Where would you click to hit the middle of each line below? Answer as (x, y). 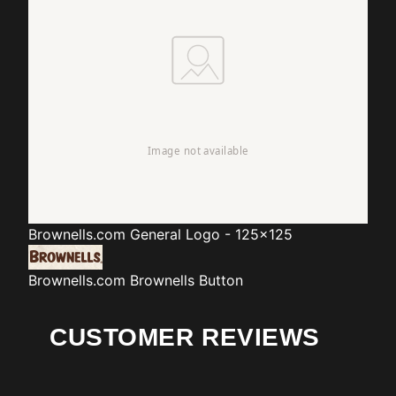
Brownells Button (187, 281)
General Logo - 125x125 (211, 235)
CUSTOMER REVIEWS (185, 338)
